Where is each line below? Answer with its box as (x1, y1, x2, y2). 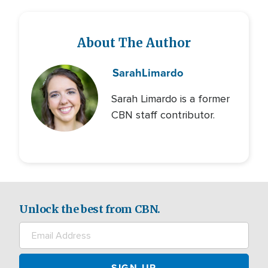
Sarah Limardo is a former (111, 92, 230, 105)
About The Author (77, 35, 191, 51)
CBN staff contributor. (111, 108, 215, 121)
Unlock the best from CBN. (19, 202, 160, 216)
